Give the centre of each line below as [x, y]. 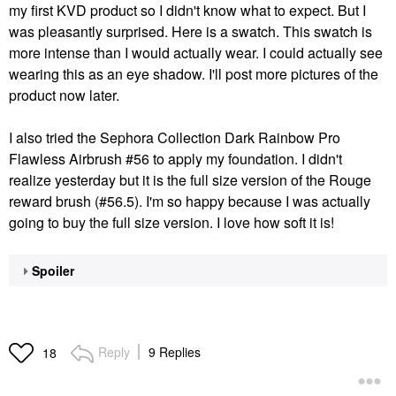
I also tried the [54, 137]
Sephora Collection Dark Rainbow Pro [220, 137]
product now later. [64, 95]
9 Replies [175, 351]
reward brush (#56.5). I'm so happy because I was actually [190, 201]
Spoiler [53, 270]
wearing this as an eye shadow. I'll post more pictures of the [194, 73]
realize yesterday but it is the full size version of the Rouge [190, 179]
